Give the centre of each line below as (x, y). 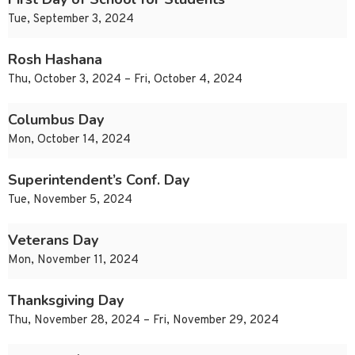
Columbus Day (56, 120)
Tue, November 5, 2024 (70, 200)
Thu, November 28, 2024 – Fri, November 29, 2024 (143, 321)
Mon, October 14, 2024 (69, 140)
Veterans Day (53, 240)
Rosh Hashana (55, 60)
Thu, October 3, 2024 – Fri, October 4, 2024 (125, 80)
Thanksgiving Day (66, 301)
